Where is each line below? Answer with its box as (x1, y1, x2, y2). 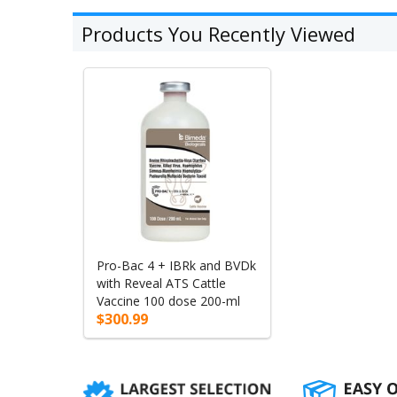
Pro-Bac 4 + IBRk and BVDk (96, 256, 256, 274)
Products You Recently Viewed (82, 20, 355, 48)
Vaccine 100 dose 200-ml (96, 292, 240, 309)
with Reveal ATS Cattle (96, 274, 226, 292)
